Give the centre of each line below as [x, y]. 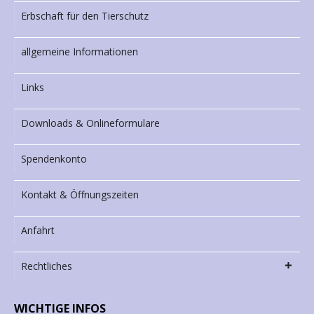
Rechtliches [47, 266]
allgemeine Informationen [80, 52]
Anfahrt [38, 231]
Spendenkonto [54, 159]
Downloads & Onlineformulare [90, 123]
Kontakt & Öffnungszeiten [80, 195]
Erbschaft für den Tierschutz [85, 16]
